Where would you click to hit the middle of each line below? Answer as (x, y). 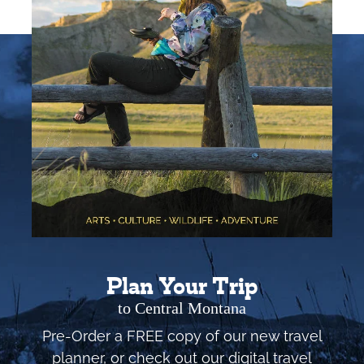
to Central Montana (182, 308)
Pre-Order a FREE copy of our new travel (182, 336)
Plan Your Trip (182, 288)
